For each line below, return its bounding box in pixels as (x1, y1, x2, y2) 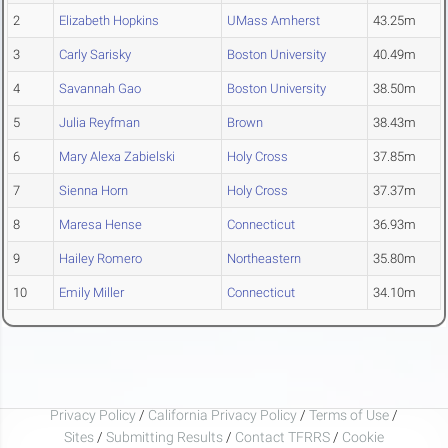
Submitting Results (106, 428, 223, 445)
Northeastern (227, 251, 301, 267)
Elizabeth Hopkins (59, 13, 159, 29)
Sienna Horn (59, 183, 128, 199)
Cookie (342, 428, 384, 445)
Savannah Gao (59, 81, 141, 97)
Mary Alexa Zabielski (59, 149, 175, 165)
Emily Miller (59, 285, 124, 301)
